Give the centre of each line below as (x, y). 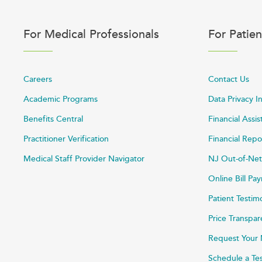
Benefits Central (53, 119)
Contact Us (229, 80)
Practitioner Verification (66, 139)
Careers (38, 80)
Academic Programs (61, 99)
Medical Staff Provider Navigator (84, 159)
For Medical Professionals (91, 35)
